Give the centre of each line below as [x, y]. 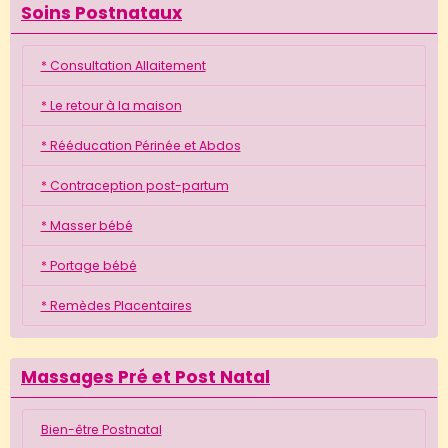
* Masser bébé [86, 225]
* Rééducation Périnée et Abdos [140, 145]
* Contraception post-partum [134, 185]
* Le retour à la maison [111, 105]
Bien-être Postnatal [101, 429]
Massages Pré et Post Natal [145, 377]
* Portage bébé [88, 265]
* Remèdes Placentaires [116, 305]
